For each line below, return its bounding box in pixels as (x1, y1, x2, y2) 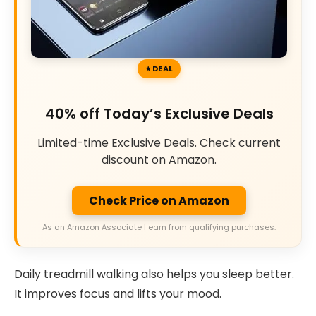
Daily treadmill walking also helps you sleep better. (14, 266, 294, 283)
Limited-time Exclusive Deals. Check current (37, 135, 281, 152)
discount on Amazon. (102, 152, 217, 169)
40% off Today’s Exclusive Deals (44, 104, 274, 124)
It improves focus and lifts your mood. (14, 286, 221, 303)
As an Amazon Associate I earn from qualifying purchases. (42, 221, 276, 233)
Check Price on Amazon (89, 192, 229, 209)
